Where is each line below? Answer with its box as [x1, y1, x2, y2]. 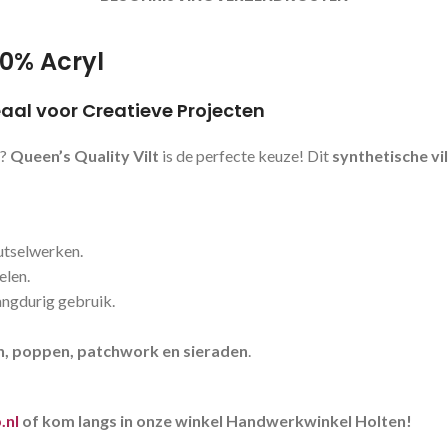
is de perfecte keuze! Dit [159, 146, 332, 165]
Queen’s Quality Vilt [10, 146, 159, 165]
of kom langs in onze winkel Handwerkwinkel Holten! [19, 411, 412, 430]
